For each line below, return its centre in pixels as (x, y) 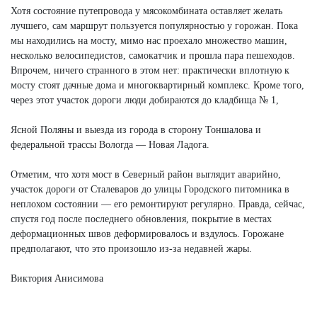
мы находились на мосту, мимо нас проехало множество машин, (149, 40)
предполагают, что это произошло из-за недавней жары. (131, 248)
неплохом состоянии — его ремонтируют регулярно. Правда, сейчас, (158, 204)
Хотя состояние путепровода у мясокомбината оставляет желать (146, 11)
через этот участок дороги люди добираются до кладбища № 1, (145, 100)
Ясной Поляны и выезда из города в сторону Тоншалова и (136, 129)
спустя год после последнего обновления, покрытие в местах (141, 219)
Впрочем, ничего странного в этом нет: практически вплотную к (150, 70)
